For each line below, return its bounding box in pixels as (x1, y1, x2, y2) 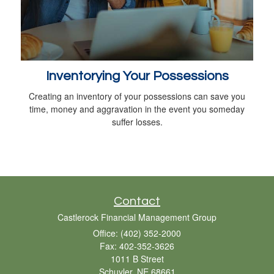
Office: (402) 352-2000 (93, 227, 181, 240)
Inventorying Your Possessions (45, 69, 229, 84)
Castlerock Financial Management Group (57, 211, 217, 224)
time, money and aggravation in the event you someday (29, 103, 245, 116)
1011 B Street (110, 253, 164, 265)
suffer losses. (111, 116, 163, 128)
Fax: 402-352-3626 (100, 240, 174, 253)
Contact (114, 195, 160, 208)
